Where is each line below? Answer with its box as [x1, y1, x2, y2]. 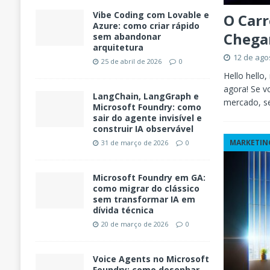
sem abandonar [92, 31, 161, 43]
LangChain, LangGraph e [92, 90, 199, 102]
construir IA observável [92, 123, 193, 135]
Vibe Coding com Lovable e [92, 9, 209, 21]
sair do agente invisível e [92, 112, 202, 124]
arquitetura [92, 42, 143, 54]
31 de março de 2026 [101, 138, 168, 148]
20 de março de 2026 [101, 219, 168, 229]
